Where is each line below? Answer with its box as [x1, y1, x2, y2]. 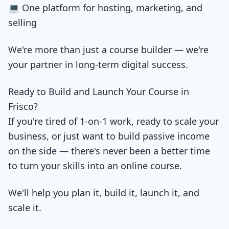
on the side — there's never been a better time [8, 145, 210, 157]
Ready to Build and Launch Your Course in [8, 85, 189, 98]
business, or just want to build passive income [8, 130, 210, 142]
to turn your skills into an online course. [8, 159, 182, 172]
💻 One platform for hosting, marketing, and [8, 2, 202, 14]
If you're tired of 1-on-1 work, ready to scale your [8, 115, 219, 127]
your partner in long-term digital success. [8, 58, 188, 71]
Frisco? [8, 100, 38, 112]
